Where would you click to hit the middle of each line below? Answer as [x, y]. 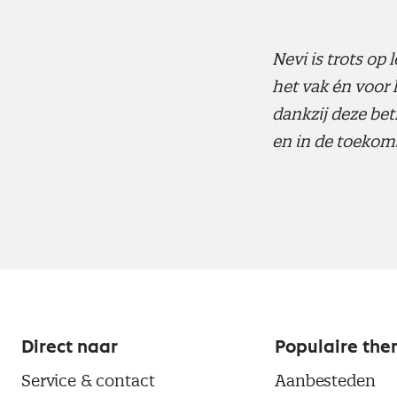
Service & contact [88, 381]
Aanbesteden [325, 381]
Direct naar [70, 348]
